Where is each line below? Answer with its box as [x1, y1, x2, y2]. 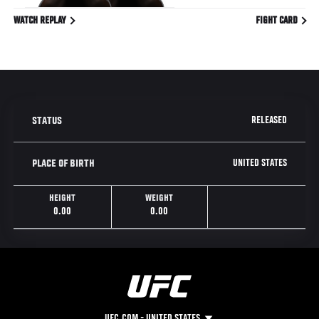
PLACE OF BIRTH [32, 157, 95, 169]
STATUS [32, 115, 63, 127]
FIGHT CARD [255, 16, 300, 27]
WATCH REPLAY [14, 16, 69, 27]
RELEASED [251, 115, 287, 127]
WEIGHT [145, 193, 174, 204]
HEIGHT [49, 193, 76, 204]
